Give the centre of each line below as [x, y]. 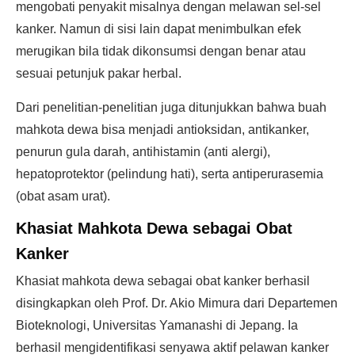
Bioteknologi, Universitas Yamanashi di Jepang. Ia [157, 325]
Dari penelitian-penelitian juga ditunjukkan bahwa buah [171, 107]
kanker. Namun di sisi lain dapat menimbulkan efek [158, 29]
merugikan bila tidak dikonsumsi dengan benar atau [161, 51]
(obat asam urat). [63, 196]
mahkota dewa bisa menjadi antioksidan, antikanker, [162, 130]
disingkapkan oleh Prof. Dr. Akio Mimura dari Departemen [177, 303]
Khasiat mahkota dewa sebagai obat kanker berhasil [163, 281]
